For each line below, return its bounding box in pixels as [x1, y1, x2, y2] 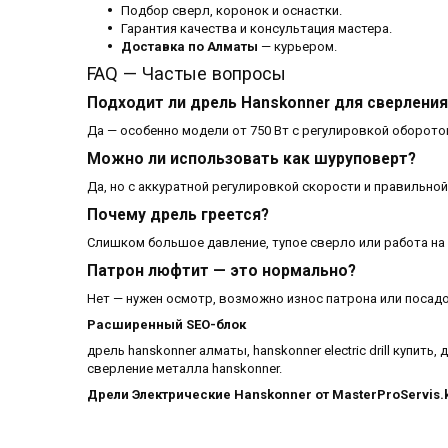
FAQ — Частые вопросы [87, 63, 286, 85]
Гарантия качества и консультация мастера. [121, 21, 392, 37]
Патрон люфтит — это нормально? [87, 262, 356, 281]
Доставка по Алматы [121, 39, 258, 55]
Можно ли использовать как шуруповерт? [87, 150, 416, 169]
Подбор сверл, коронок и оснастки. [121, 3, 342, 19]
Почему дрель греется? [87, 206, 269, 225]
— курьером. [258, 39, 337, 55]
